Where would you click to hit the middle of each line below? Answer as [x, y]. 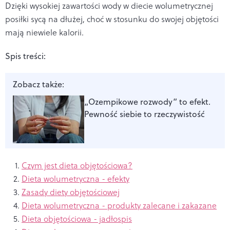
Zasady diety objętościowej [71, 192]
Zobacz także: [39, 84]
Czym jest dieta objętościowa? [77, 166]
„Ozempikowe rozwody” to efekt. [147, 102]
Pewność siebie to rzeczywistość [145, 114]
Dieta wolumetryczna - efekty [75, 179]
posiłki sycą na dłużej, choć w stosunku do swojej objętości [112, 19]
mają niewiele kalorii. [44, 33]
